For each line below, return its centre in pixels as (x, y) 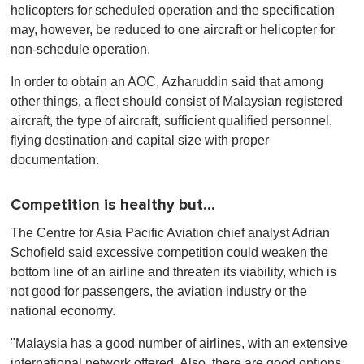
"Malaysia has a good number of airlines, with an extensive (179, 344)
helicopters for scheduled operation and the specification (173, 11)
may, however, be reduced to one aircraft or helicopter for (173, 30)
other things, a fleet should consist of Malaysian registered (177, 102)
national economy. (63, 311)
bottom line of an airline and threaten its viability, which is (173, 272)
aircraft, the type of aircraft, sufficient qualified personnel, (171, 121)
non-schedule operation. (80, 50)
